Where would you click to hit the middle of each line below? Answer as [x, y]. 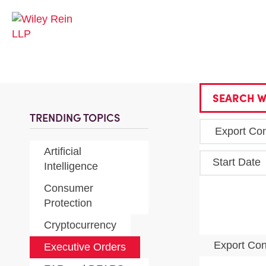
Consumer [69, 188]
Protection [68, 203]
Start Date [236, 162]
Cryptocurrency [80, 225]
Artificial [63, 151]
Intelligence [71, 166]
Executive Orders [85, 247]
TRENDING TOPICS [75, 118]
